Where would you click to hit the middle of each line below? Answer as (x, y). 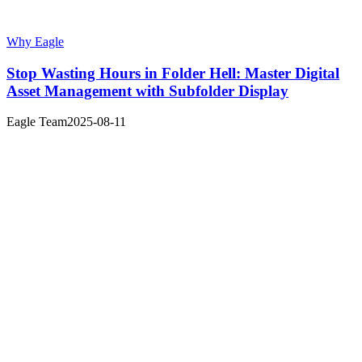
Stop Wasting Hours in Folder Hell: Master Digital (173, 73)
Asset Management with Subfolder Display (147, 90)
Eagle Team (37, 122)
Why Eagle (35, 41)
